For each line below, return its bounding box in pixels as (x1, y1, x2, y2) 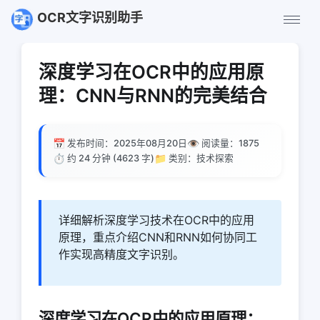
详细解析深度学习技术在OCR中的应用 (59, 213, 254, 227)
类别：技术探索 (169, 153, 234, 164)
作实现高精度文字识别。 (59, 247, 184, 261)
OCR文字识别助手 (37, 10, 143, 26)
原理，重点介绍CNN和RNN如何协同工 (59, 230, 257, 244)
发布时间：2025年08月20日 (67, 138, 187, 149)
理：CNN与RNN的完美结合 (39, 84, 267, 106)
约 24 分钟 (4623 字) (67, 153, 154, 164)
